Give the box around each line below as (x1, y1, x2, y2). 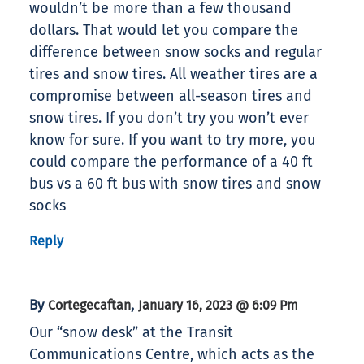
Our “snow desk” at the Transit (29, 323, 233, 342)
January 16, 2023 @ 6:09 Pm (138, 297, 298, 314)
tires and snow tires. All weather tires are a (29, 65, 318, 84)
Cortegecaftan (48, 297, 131, 314)
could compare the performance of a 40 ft (29, 153, 313, 171)
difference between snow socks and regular (29, 43, 322, 62)
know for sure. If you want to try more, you (29, 131, 315, 149)
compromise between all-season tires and (29, 87, 312, 106)
